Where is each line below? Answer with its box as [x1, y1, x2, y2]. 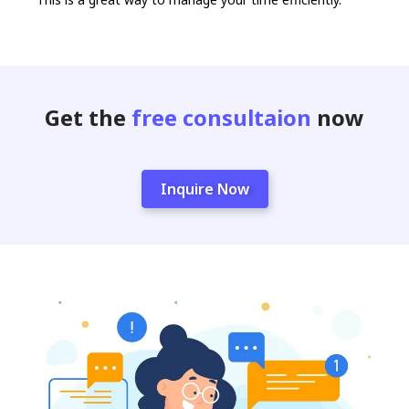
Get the [45, 101, 131, 132]
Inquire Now [160, 178, 249, 199]
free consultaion [131, 101, 317, 132]
